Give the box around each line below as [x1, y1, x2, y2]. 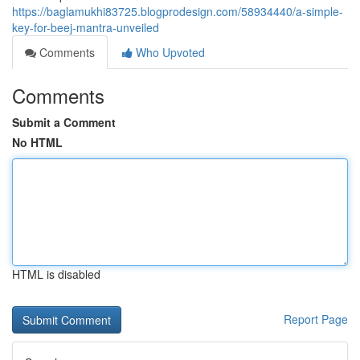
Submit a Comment [12, 114, 116, 130]
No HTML [12, 134, 63, 150]
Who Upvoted [133, 44, 205, 60]
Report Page [284, 311, 348, 327]
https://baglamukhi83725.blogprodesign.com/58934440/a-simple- [12, 3, 343, 19]
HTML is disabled [12, 266, 100, 282]
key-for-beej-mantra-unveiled [12, 19, 159, 35]
